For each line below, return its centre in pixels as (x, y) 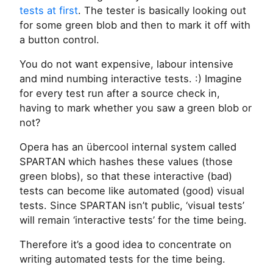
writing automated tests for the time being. (122, 259)
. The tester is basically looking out (162, 11)
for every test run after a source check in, (120, 94)
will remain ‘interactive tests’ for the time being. (133, 220)
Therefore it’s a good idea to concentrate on (126, 245)
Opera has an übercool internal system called (128, 147)
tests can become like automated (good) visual (132, 191)
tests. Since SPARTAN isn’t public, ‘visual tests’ (132, 206)
